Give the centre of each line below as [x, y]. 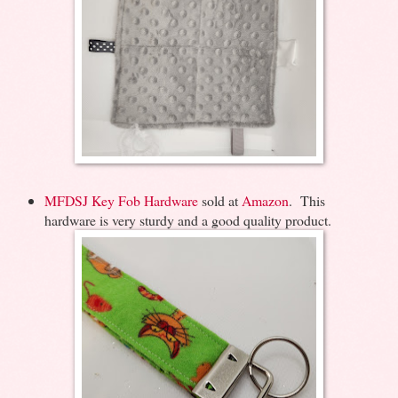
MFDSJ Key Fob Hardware [121, 200]
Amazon [265, 200]
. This [306, 200]
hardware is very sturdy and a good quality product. [187, 219]
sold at [219, 200]
